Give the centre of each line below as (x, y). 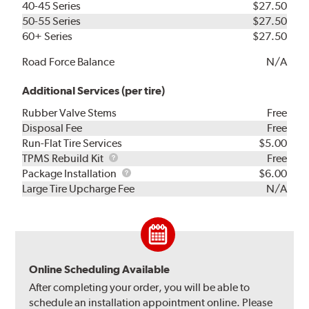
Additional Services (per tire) (94, 90)
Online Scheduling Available (100, 269)
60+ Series (48, 36)
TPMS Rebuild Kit (64, 158)
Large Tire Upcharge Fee (79, 188)
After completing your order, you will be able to (140, 287)
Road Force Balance (69, 61)
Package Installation (71, 173)
